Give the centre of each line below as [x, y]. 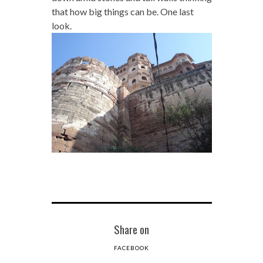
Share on [131, 230]
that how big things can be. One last [122, 11]
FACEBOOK [131, 248]
